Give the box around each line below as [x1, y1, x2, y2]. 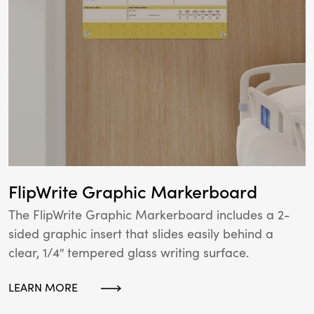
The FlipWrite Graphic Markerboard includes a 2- [8, 206, 290, 223]
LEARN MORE [8, 280, 78, 294]
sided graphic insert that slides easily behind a [8, 225, 273, 242]
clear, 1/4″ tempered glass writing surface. [8, 244, 249, 261]
